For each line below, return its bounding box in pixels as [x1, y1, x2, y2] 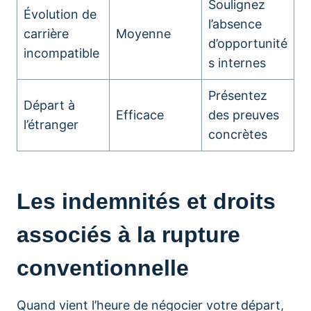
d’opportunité [208, 36, 287, 51]
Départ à [24, 98, 75, 112]
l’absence [208, 17, 262, 31]
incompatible [24, 46, 99, 60]
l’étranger [24, 117, 78, 132]
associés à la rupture [17, 222, 240, 247]
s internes [208, 56, 266, 70]
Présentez [208, 88, 267, 103]
